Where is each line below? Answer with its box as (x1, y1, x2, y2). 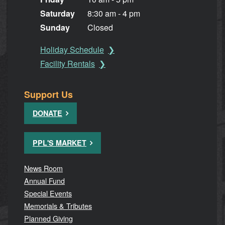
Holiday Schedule (40, 43, 104, 55)
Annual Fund (24, 175, 65, 186)
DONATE (33, 107, 62, 118)
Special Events (24, 187, 72, 198)
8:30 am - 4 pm (87, 7, 140, 19)
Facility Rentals (40, 57, 95, 69)
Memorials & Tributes (24, 200, 92, 211)
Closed (87, 21, 113, 33)
